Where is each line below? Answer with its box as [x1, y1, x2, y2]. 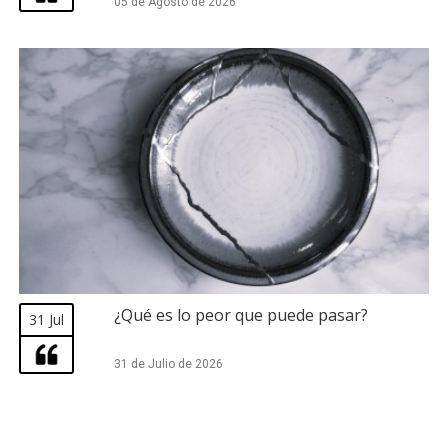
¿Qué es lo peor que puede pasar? [113, 303, 368, 326]
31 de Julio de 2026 [113, 356, 223, 371]
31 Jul [29, 309, 64, 329]
